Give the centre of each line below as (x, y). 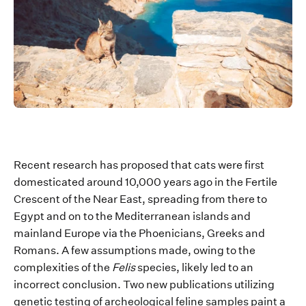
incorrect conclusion (66, 285)
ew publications (194, 285)
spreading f (176, 199)
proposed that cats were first (192, 165)
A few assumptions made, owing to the (157, 251)
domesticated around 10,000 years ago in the (129, 182)
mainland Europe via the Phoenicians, (110, 234)
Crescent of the (53, 199)
